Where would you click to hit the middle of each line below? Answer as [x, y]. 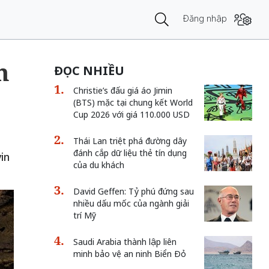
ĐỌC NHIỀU [89, 71]
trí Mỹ [84, 215]
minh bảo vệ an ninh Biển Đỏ [129, 254]
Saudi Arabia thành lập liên [125, 242]
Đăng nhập [205, 18]
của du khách [98, 165]
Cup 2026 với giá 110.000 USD [131, 114]
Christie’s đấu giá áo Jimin [122, 90]
